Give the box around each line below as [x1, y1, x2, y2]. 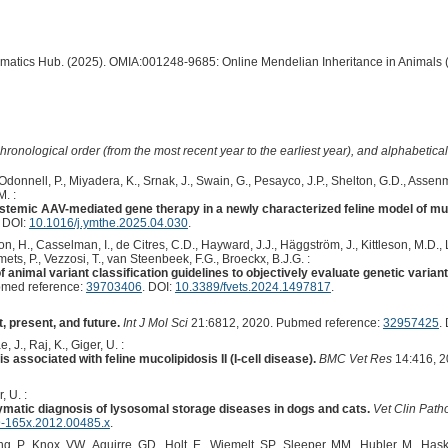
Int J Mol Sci [122, 316, 188, 331]
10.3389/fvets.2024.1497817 [174, 280, 331, 295]
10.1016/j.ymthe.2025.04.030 [28, 216, 188, 231]
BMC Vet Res [318, 352, 392, 367]
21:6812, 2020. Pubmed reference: [187, 316, 383, 331]
